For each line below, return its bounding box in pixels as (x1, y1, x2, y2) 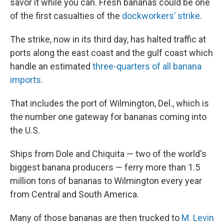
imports (10, 74, 41, 85)
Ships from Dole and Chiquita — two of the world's (10, 148, 206, 159)
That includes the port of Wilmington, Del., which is (10, 98, 209, 108)
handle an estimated (10, 61, 92, 71)
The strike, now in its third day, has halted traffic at (10, 34, 206, 44)
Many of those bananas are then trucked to (10, 212, 181, 223)
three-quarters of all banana (92, 61, 201, 71)
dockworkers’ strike (122, 10, 200, 21)
